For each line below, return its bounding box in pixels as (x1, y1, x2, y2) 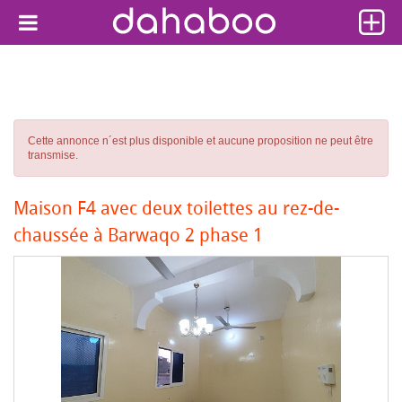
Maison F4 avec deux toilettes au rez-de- (13, 196, 339, 220)
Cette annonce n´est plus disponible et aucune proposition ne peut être (28, 135, 373, 147)
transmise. (28, 149, 78, 162)
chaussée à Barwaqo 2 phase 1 (13, 223, 263, 247)
